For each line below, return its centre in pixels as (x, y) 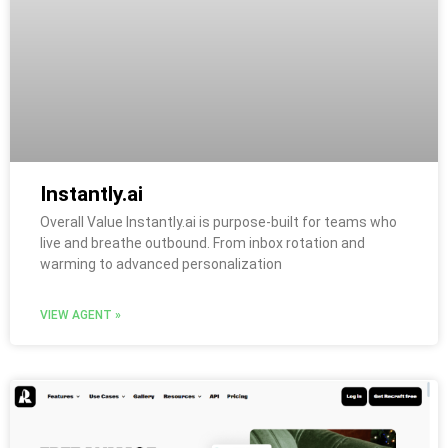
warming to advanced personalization (161, 263)
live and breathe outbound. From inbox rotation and (202, 242)
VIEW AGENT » (80, 314)
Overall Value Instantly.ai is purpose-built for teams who (218, 221)
